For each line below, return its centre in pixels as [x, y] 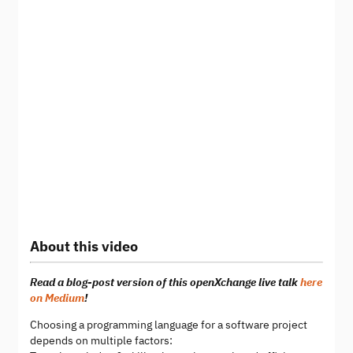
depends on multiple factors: [101, 341]
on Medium [57, 298]
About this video [84, 247]
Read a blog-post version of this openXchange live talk [165, 282]
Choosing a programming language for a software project [169, 325]
